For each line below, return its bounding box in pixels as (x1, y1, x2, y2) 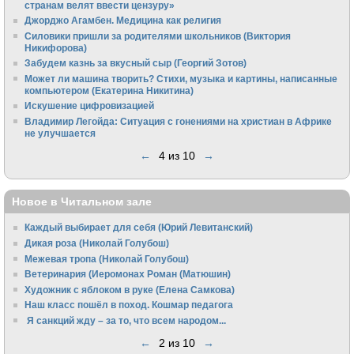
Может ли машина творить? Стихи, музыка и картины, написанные (24, 73, 338, 84)
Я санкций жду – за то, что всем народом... (24, 314, 227, 326)
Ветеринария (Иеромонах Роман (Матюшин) (24, 269, 232, 280)
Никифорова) (24, 42, 88, 53)
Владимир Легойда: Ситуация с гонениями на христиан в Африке (24, 115, 333, 126)
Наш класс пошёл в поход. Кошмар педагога (24, 299, 234, 311)
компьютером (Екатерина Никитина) (24, 85, 194, 96)
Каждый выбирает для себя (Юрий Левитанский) (24, 222, 254, 233)
